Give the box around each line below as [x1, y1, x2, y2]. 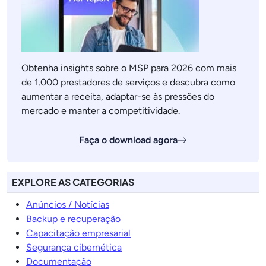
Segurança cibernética [26, 242, 122, 253]
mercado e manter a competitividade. [21, 105, 180, 116]
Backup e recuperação [26, 213, 121, 224]
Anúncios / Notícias [26, 199, 109, 210]
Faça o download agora [79, 134, 178, 145]
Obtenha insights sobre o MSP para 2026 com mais [21, 62, 236, 74]
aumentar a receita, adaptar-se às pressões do [21, 91, 214, 102]
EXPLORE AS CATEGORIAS [12, 176, 134, 188]
